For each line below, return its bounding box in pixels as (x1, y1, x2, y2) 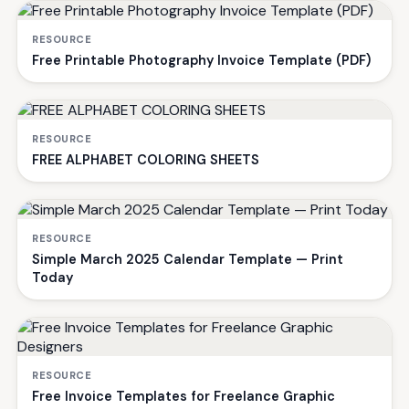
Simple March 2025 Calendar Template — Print (32, 251, 343, 267)
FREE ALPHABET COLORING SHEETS (32, 152, 259, 168)
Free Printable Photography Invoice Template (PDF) (32, 52, 371, 68)
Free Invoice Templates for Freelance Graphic (32, 388, 335, 404)
